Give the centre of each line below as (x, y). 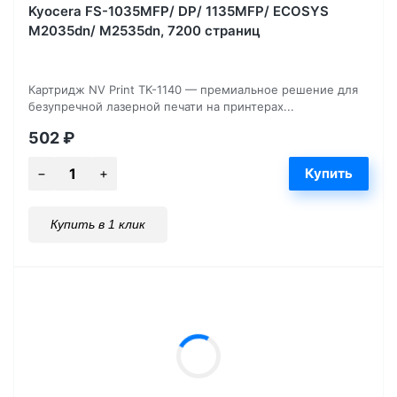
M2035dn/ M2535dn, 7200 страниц (144, 30)
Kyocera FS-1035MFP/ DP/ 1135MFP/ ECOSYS (179, 11)
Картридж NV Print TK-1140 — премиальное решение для (193, 89)
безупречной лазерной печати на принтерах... (161, 106)
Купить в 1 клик (98, 224)
